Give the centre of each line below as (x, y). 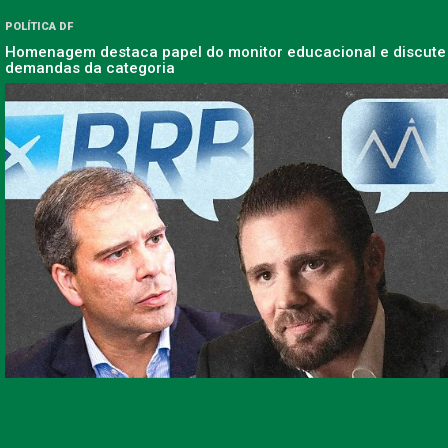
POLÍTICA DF (39, 27)
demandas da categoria (90, 68)
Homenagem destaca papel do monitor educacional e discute (225, 52)
